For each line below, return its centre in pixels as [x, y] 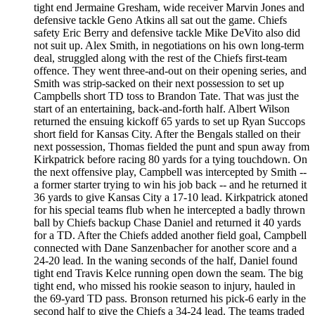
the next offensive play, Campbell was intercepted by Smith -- [170, 172]
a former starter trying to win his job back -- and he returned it [170, 184]
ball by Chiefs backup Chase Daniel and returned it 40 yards [167, 222]
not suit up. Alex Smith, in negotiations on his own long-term [169, 45]
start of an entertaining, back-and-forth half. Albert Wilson [162, 108]
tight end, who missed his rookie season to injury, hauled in [165, 285]
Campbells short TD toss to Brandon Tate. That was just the [166, 96]
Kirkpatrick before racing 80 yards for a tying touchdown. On [171, 159]
